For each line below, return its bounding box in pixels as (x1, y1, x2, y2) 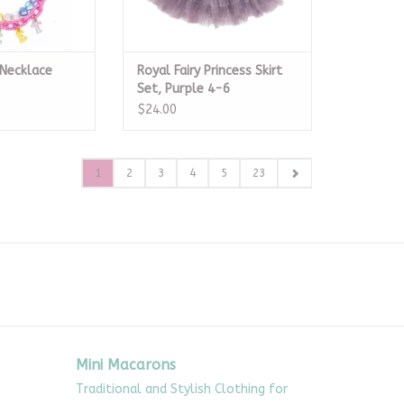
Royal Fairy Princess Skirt (137, 62, 282, 78)
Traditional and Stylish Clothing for (75, 381, 288, 397)
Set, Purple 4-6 (137, 80, 230, 96)
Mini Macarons (75, 355, 176, 373)
